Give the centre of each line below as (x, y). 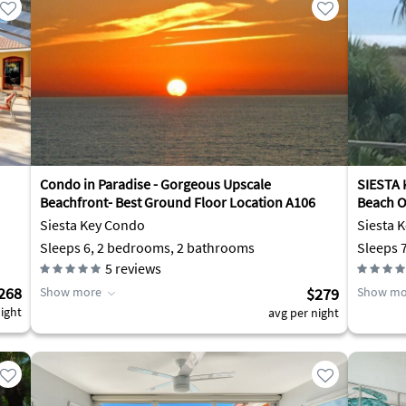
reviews (137, 268)
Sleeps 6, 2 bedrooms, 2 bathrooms (147, 247)
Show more (71, 292)
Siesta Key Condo (92, 225)
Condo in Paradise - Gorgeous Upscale (155, 184)
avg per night (304, 313)
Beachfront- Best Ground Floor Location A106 (178, 202)
